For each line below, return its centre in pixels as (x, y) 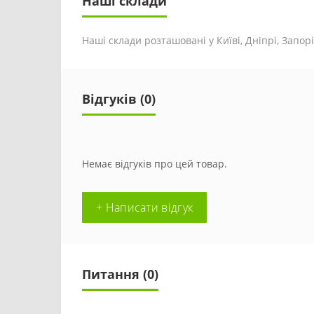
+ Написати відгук (145, 207)
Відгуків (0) (119, 99)
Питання (111, 274)
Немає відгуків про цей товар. (155, 164)
